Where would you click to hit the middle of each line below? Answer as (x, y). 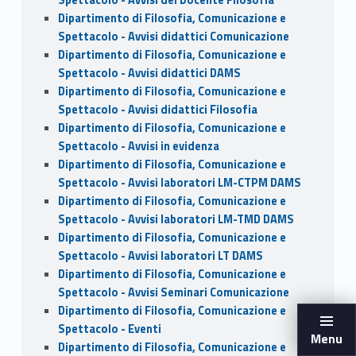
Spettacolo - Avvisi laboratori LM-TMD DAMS (176, 220)
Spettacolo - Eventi (109, 329)
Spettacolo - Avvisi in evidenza (138, 147)
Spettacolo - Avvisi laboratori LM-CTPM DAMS (179, 183)
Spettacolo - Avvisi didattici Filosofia (157, 110)
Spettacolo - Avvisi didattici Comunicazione (173, 37)
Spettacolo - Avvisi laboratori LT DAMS (160, 256)
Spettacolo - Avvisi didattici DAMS (149, 74)
